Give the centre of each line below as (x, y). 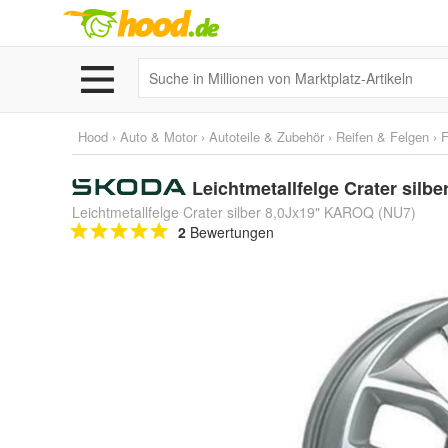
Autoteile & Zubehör (266, 136)
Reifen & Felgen (382, 136)
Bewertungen (230, 232)
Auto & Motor (158, 136)
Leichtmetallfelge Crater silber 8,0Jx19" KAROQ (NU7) (244, 212)
